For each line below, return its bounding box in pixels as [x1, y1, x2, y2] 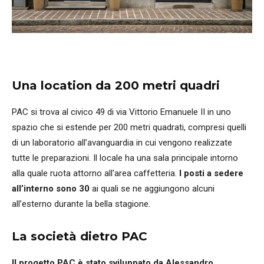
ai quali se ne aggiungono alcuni [90, 183, 214, 194]
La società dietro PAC [12, 229, 147, 244]
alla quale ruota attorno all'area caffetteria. [12, 168, 179, 179]
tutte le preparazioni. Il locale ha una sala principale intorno [12, 153, 238, 164]
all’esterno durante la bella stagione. [12, 199, 150, 210]
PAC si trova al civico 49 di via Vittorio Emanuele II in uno [12, 107, 231, 118]
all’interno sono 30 [12, 183, 90, 194]
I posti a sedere [179, 168, 243, 179]
